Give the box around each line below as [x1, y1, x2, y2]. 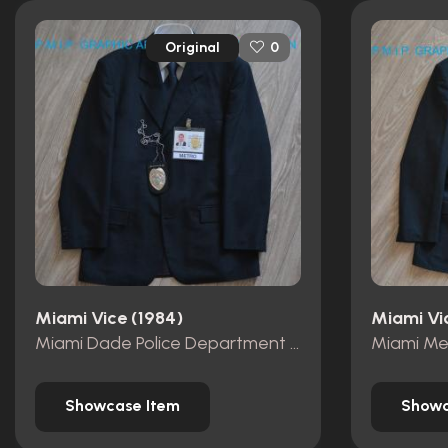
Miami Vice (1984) [35, 307, 183, 330]
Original [165, 38, 220, 56]
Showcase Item [65, 396, 180, 416]
